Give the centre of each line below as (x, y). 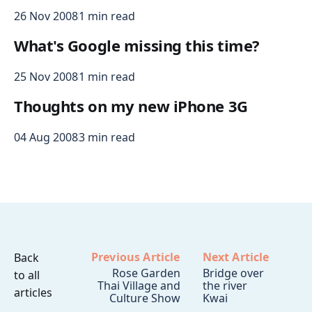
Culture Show (145, 298)
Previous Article (136, 257)
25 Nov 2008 (46, 76)
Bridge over (233, 273)
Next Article (236, 257)
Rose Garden (146, 273)
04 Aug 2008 (46, 137)
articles (33, 292)
